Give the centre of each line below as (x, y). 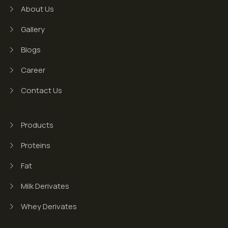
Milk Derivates (45, 186)
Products (37, 125)
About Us (37, 9)
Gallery (33, 30)
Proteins (35, 146)
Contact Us (41, 91)
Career (33, 70)
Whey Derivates (49, 207)
